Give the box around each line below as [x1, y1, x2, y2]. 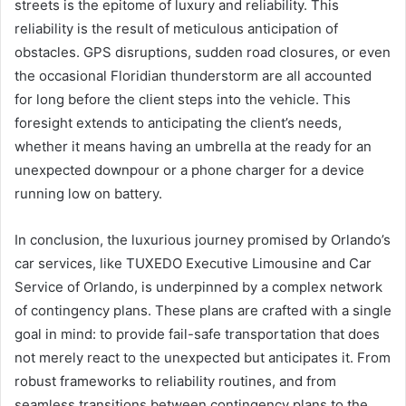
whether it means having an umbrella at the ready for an [14, 137, 372, 155]
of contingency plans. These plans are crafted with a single [14, 301, 391, 319]
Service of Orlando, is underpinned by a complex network [14, 277, 382, 295]
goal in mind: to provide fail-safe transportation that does [14, 324, 380, 343]
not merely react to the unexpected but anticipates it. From [14, 348, 391, 366]
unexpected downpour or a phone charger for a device [14, 160, 364, 179]
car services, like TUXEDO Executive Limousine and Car [14, 254, 372, 272]
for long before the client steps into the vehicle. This [14, 90, 351, 108]
